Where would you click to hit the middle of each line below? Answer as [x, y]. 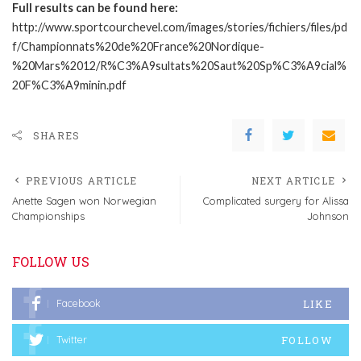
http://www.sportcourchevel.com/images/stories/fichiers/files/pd [180, 27]
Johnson [328, 216]
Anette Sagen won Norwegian [84, 200]
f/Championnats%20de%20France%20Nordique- [138, 46]
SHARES [57, 135]
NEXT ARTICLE [293, 180]
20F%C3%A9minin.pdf [69, 85]
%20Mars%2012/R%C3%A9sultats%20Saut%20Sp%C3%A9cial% [179, 65]
